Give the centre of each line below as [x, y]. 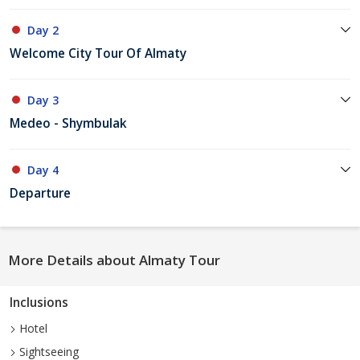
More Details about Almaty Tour [114, 260]
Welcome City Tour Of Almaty [98, 54]
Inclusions [39, 303]
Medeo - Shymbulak [68, 124]
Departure [40, 194]
